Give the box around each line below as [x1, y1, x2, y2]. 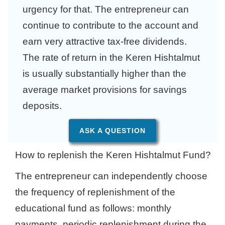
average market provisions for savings [23, 84, 187, 95]
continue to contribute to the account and [23, 20, 198, 31]
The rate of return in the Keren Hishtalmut [23, 52, 200, 63]
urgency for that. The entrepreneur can [23, 4, 189, 15]
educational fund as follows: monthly [15, 203, 171, 213]
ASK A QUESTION [79, 127, 146, 135]
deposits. [23, 100, 62, 111]
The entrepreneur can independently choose [15, 171, 207, 181]
